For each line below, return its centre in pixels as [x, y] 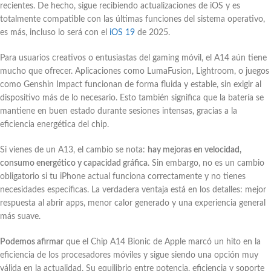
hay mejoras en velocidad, [194, 150]
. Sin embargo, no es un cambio [206, 163]
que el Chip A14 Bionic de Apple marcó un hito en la [162, 242]
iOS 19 [121, 32]
